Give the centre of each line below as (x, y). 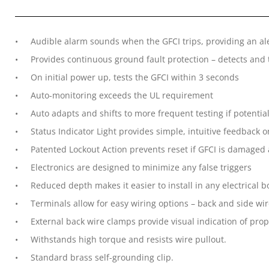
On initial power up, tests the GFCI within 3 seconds (135, 77)
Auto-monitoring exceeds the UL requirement (122, 95)
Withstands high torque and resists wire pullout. (128, 239)
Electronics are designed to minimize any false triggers (141, 167)
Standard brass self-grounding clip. (102, 257)
